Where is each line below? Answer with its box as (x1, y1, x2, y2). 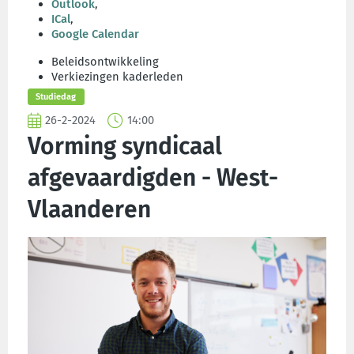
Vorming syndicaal (28, 131, 222, 160)
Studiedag (36, 92, 77, 102)
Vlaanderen (28, 194, 151, 224)
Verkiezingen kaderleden (51, 70, 183, 84)
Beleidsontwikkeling (51, 55, 159, 69)
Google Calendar (51, 27, 139, 41)
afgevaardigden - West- (28, 163, 278, 192)
